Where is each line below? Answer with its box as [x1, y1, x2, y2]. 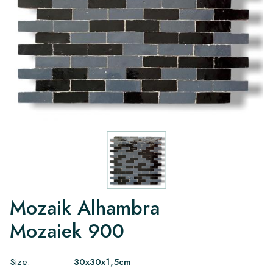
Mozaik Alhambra [10, 194, 160, 221]
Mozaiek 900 [10, 218, 124, 244]
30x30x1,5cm [74, 255, 131, 268]
